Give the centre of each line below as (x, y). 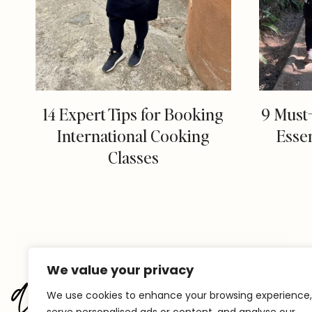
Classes (133, 157)
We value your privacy (120, 270)
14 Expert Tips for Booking (133, 114)
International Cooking (133, 136)
